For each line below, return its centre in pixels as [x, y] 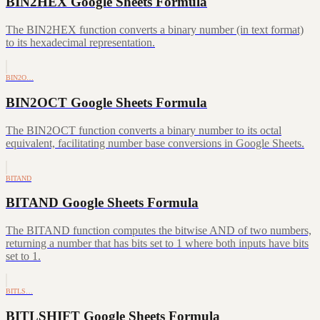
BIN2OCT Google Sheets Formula [106, 102]
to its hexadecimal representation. [80, 43]
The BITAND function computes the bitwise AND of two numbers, [159, 231]
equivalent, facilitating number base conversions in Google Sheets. [155, 143]
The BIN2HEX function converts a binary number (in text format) [155, 30]
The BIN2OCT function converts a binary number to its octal [144, 130]
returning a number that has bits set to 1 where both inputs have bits [157, 244]
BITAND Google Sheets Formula [102, 203]
